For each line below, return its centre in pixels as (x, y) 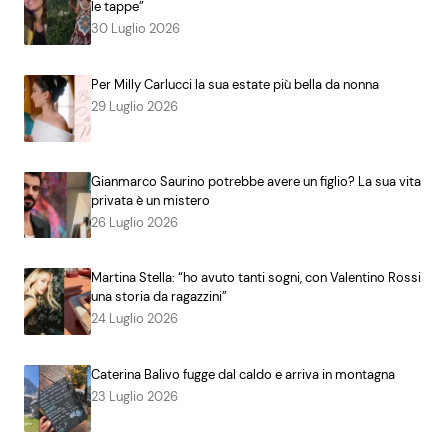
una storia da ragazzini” (160, 297)
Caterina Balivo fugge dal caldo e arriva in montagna (242, 375)
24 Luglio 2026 (134, 319)
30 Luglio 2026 (135, 29)
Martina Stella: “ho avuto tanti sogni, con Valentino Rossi (255, 278)
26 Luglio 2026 (134, 222)
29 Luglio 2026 (134, 107)
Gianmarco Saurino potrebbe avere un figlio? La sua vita (255, 181)
